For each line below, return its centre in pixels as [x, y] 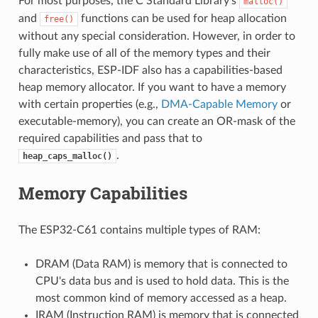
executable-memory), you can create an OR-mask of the [157, 121]
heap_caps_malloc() [67, 156]
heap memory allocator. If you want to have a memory [152, 87]
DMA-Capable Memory [219, 104]
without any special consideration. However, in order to [157, 36]
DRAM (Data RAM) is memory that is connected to [161, 264]
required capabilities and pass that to [110, 138]
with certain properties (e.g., [89, 104]
